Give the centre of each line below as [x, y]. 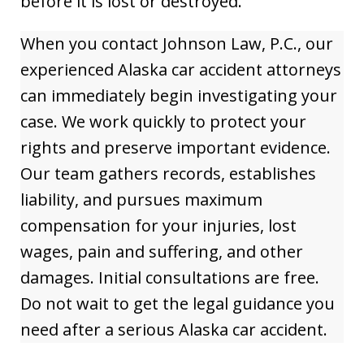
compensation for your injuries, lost [158, 225]
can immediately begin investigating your [179, 95]
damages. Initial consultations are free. [170, 277]
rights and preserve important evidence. [175, 147]
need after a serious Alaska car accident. [174, 329]
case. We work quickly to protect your [163, 121]
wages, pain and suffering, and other [162, 251]
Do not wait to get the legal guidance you [178, 303]
